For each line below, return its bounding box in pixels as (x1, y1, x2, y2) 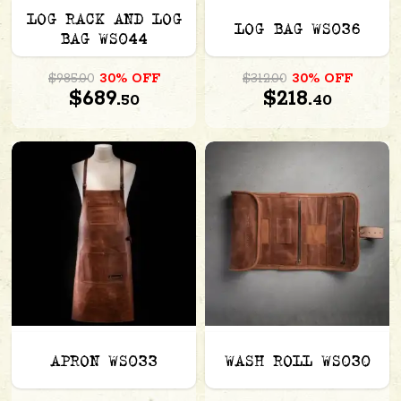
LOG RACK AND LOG (26, 13, 182, 28)
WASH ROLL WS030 (224, 354, 371, 370)
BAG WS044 (60, 32, 148, 47)
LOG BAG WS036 (234, 22, 361, 38)
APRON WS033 (50, 354, 158, 370)
